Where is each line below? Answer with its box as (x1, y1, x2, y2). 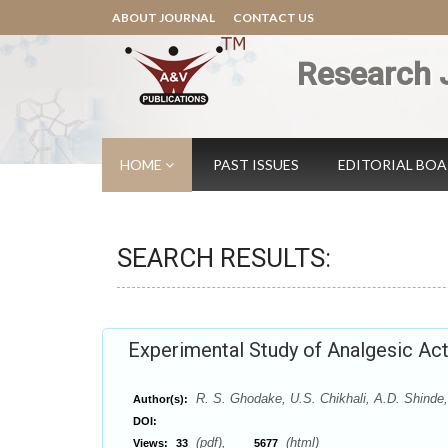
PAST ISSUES (213, 156, 299, 173)
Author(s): (133, 393, 188, 405)
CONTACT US (233, 10, 314, 25)
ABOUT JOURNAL (112, 10, 215, 25)
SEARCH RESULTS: (117, 243, 331, 273)
